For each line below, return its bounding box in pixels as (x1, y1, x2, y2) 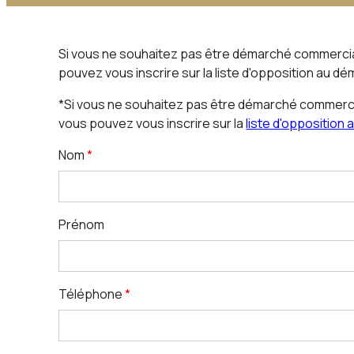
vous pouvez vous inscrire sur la (58, 115, 247, 132)
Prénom (58, 216, 105, 233)
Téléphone (58, 285, 126, 303)
